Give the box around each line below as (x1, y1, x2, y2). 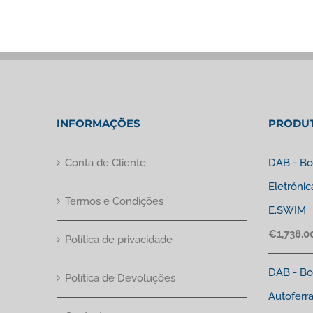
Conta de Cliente (65, 156, 147, 169)
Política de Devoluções (65, 272, 176, 284)
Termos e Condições (65, 195, 164, 208)
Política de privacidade (65, 233, 173, 246)
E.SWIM (268, 204, 307, 217)
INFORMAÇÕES (57, 117, 141, 130)
